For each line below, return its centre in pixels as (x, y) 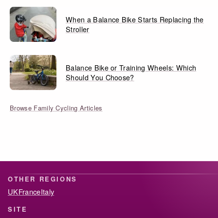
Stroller (78, 29)
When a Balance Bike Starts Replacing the (135, 19)
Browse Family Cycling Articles (56, 108)
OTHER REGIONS (43, 179)
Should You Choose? (100, 77)
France (29, 192)
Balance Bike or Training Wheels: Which (131, 68)
